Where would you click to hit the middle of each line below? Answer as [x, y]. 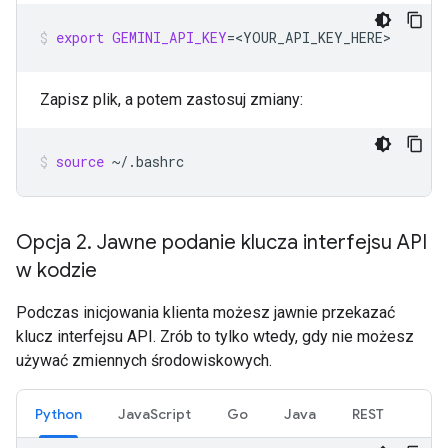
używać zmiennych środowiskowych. [144, 360]
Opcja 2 [51, 242]
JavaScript [154, 414]
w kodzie [56, 270]
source [80, 161]
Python [58, 414]
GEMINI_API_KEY [169, 37]
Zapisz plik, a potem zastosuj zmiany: [171, 99]
